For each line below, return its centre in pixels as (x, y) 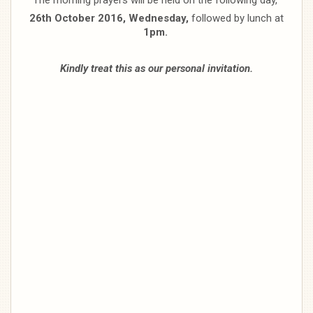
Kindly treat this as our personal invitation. (156, 68)
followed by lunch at (236, 18)
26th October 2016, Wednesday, (109, 18)
